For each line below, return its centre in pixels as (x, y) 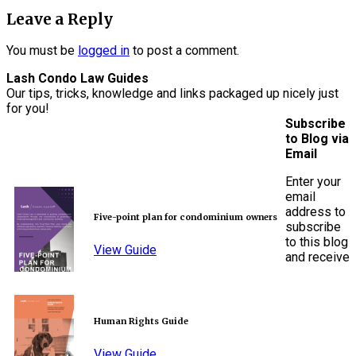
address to (315, 212)
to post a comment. (184, 51)
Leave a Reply (60, 19)
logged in (104, 51)
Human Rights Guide (141, 321)
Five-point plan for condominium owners (186, 217)
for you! (28, 109)
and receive (317, 257)
